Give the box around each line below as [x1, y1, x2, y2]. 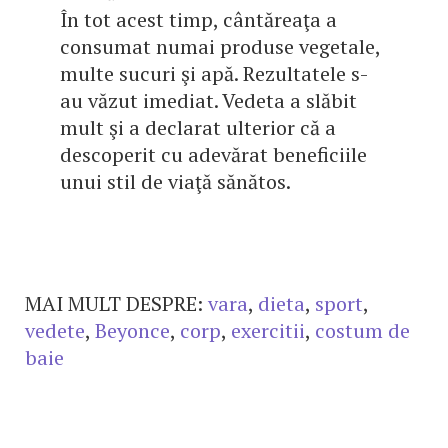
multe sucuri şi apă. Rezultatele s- [60, 60, 368, 87]
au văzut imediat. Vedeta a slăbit [60, 87, 357, 114]
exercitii [231, 317, 305, 344]
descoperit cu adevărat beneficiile [60, 141, 367, 168]
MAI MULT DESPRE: [25, 290, 203, 317]
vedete [25, 317, 85, 344]
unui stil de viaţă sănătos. [60, 168, 291, 195]
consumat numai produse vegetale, [60, 33, 380, 60]
